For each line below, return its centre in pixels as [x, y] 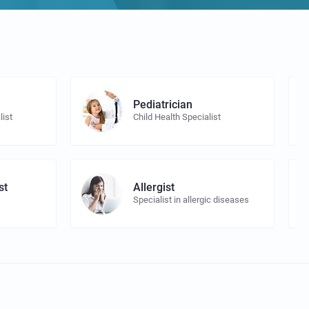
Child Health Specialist [177, 117]
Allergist [154, 188]
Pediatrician [163, 105]
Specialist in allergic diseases [191, 200]
